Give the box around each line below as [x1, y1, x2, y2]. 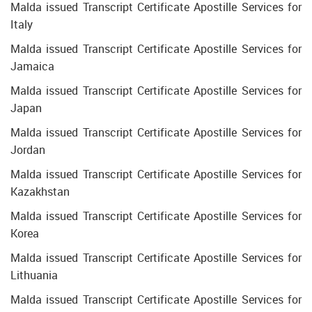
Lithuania [10, 267, 58, 283]
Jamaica [10, 58, 54, 74]
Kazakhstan [10, 184, 70, 199]
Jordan [10, 142, 45, 157]
